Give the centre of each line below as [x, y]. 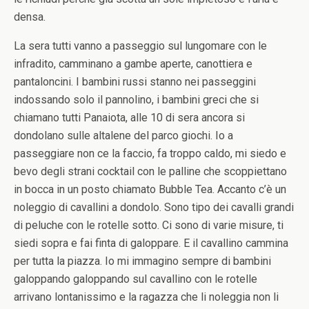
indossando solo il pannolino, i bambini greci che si [136, 100]
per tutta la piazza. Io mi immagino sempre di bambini [142, 261]
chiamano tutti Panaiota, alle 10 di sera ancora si [129, 118]
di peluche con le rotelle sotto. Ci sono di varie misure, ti [149, 225]
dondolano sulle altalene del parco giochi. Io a [123, 136]
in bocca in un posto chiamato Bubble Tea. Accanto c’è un [150, 189]
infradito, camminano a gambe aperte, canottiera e [133, 64]
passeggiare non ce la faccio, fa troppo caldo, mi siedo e [150, 153]
